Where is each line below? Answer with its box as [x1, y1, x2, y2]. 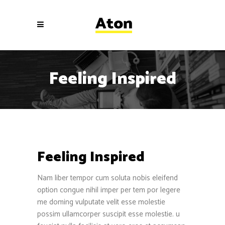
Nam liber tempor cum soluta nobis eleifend [37, 171, 178, 184]
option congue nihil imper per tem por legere [37, 183, 180, 196]
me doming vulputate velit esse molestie [37, 195, 165, 208]
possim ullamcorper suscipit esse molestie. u [37, 207, 180, 220]
